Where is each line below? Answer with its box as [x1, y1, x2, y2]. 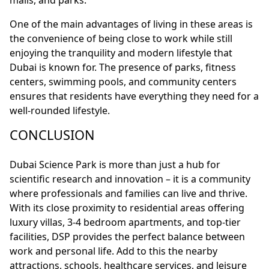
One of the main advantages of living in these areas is [10, 17, 253, 31]
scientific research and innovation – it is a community [10, 172, 250, 186]
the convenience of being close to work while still [10, 32, 232, 46]
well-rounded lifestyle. [10, 104, 110, 118]
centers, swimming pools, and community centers [10, 75, 237, 89]
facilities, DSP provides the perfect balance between [10, 230, 245, 244]
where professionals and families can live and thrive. [10, 187, 247, 201]
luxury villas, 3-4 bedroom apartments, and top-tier [10, 216, 241, 229]
